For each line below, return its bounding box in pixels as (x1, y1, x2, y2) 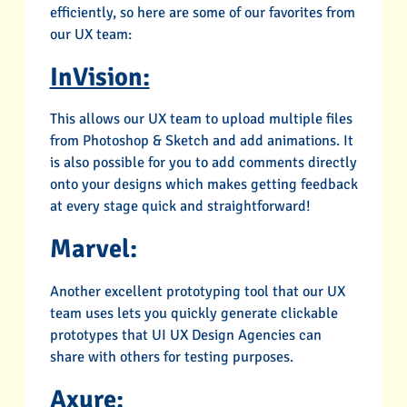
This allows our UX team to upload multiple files (49, 110, 352, 129)
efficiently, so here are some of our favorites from (49, 3, 355, 22)
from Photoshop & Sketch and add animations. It (49, 132, 353, 151)
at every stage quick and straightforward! (49, 197, 311, 216)
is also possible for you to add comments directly (49, 154, 357, 173)
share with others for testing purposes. (49, 347, 293, 366)
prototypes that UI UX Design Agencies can (49, 325, 322, 344)
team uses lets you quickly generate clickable (49, 303, 338, 323)
